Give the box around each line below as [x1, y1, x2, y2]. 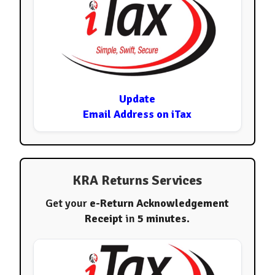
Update [119, 92, 156, 106]
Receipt [85, 212, 123, 226]
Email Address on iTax [83, 107, 192, 122]
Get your [45, 196, 90, 211]
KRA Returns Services [72, 172, 203, 189]
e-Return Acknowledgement [90, 196, 230, 211]
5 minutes [137, 212, 187, 226]
